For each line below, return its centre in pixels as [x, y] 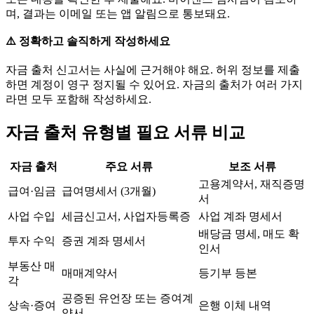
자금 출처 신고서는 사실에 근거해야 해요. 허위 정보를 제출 [153, 70]
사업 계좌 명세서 [240, 217]
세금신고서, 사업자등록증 [126, 217]
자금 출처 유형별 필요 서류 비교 [125, 133]
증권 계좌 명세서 [104, 241]
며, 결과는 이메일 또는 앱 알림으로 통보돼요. [118, 14]
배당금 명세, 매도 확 [249, 234]
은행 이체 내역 [235, 306]
